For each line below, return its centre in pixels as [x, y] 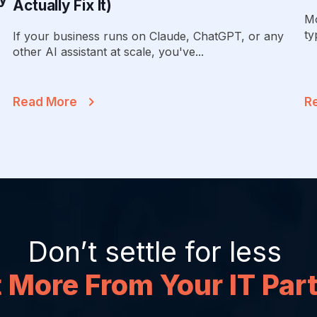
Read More [45, 102]
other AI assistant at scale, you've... [108, 52]
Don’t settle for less [158, 252]
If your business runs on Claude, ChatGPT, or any [148, 36]
